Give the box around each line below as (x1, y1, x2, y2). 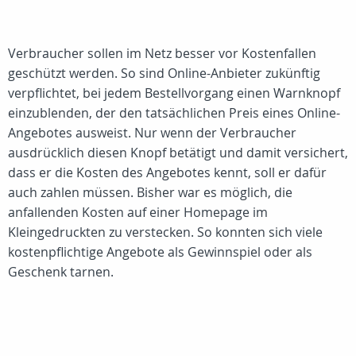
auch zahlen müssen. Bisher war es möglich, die (8, 184, 292, 201)
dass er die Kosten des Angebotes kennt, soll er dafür (8, 164, 327, 181)
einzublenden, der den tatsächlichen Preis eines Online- (8, 104, 340, 122)
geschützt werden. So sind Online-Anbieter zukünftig (8, 64, 320, 82)
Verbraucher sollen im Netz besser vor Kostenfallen (8, 44, 316, 62)
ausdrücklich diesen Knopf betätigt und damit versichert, (8, 144, 348, 161)
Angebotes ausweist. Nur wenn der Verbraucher (8, 124, 296, 141)
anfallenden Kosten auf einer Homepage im (8, 203, 268, 221)
